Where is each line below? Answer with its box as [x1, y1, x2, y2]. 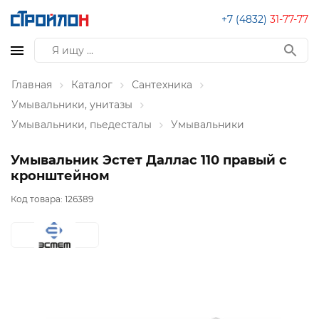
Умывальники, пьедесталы [11, 118, 152, 131]
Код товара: [11, 194, 65, 205]
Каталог [71, 78, 113, 91]
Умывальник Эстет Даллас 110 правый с [11, 152, 287, 168]
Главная [11, 78, 52, 91]
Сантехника [132, 78, 192, 91]
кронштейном [11, 168, 110, 184]
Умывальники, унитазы [11, 98, 132, 111]
